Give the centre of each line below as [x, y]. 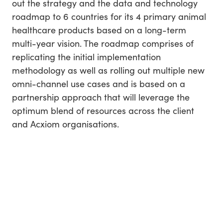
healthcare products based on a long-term [99, 29]
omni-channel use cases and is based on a [99, 83]
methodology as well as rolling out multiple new [108, 70]
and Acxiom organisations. [65, 123]
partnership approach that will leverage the [101, 97]
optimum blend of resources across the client [103, 110]
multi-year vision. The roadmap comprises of [103, 43]
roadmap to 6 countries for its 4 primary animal [109, 16]
